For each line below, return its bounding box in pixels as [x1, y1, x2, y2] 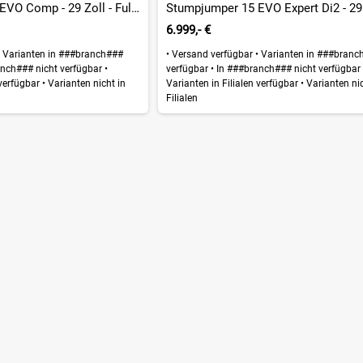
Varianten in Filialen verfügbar [166, 77, 301, 89]
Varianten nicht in [45, 77, 126, 89]
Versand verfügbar [169, 48, 256, 60]
